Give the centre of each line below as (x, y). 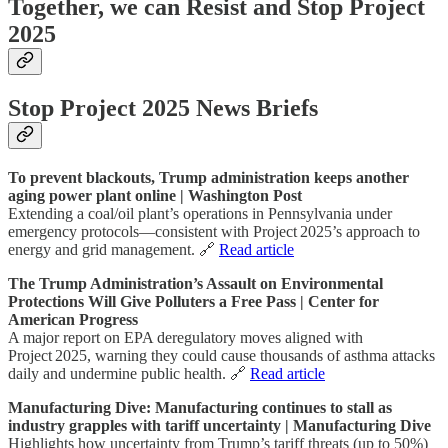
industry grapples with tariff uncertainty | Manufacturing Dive (219, 426)
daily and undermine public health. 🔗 (129, 374)
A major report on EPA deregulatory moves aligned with (185, 338)
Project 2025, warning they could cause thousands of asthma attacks (221, 356)
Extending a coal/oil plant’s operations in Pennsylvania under (200, 214)
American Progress (73, 320)
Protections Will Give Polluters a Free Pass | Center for (193, 302)
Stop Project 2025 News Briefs (163, 108)
